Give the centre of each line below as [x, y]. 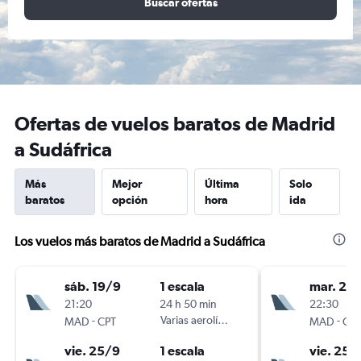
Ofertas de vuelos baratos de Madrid [175, 123]
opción [130, 200]
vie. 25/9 [92, 351]
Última [222, 184]
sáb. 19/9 [93, 286]
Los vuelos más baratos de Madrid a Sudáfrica [140, 241]
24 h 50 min [188, 304]
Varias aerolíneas [200, 320]
